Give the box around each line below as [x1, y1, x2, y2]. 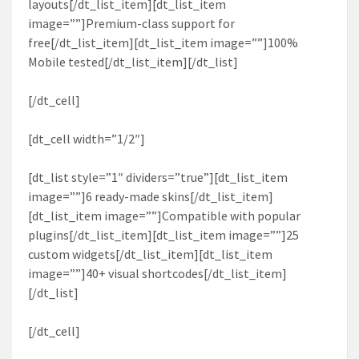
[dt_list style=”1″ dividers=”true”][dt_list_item [28, 168, 288, 185]
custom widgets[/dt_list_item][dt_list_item [28, 245, 272, 262]
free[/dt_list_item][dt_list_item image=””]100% [28, 34, 298, 50]
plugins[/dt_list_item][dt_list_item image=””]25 [28, 226, 299, 243]
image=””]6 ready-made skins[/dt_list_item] [28, 188, 273, 204]
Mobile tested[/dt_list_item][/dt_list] [28, 53, 238, 70]
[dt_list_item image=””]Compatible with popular [28, 207, 301, 224]
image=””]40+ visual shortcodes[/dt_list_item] [28, 264, 287, 281]
